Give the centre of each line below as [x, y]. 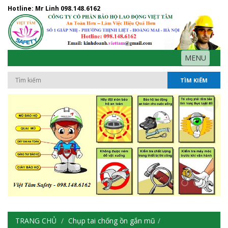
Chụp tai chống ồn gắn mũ [112, 221]
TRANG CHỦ [36, 221]
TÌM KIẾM [194, 80]
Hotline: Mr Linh [34, 8]
